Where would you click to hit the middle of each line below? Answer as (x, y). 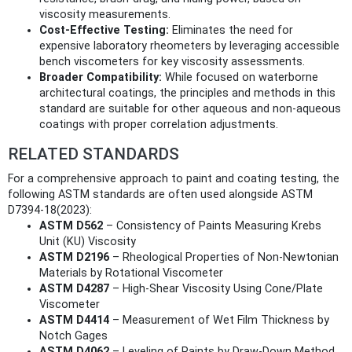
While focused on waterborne (240, 78)
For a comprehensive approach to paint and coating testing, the (174, 179)
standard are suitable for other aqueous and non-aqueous (190, 109)
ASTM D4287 (74, 289)
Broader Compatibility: (101, 78)
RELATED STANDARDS (93, 154)
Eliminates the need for (231, 31)
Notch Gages (73, 336)
